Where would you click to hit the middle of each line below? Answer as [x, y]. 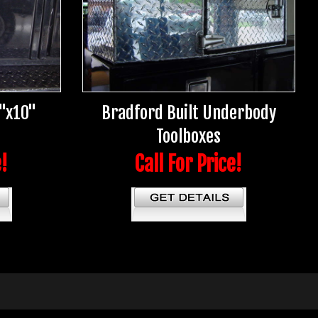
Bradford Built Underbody [188, 113]
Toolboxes [189, 137]
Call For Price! [189, 164]
